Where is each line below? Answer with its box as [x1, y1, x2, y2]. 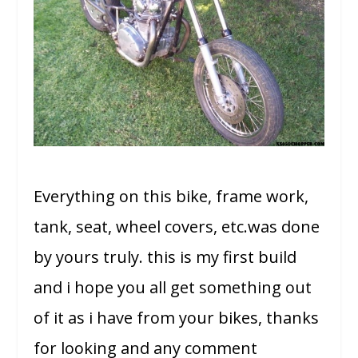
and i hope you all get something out [34, 276, 312, 299]
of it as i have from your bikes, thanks [34, 307, 320, 329]
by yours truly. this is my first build [34, 246, 297, 268]
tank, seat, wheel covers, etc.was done [34, 216, 320, 238]
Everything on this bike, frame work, [34, 185, 309, 208]
